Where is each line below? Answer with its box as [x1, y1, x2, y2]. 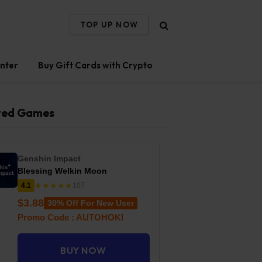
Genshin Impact [17, 154, 81, 163]
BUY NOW [60, 244, 106, 256]
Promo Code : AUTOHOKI [17, 212, 123, 222]
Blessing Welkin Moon [17, 166, 107, 175]
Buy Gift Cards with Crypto [37, 60, 153, 71]
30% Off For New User [47, 198, 134, 208]
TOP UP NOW [80, 20, 139, 29]
